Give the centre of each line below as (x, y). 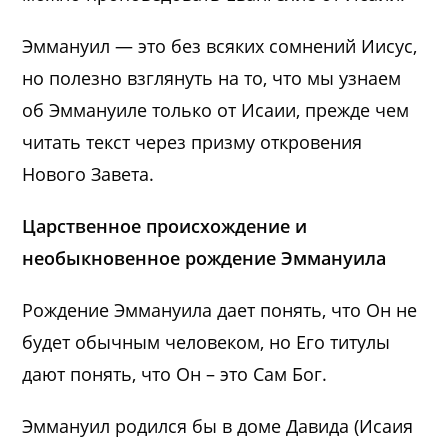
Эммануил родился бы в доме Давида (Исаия (218, 425)
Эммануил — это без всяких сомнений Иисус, (220, 45)
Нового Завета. (88, 173)
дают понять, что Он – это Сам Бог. (175, 373)
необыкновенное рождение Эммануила (204, 257)
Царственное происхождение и (165, 225)
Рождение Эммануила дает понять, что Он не (220, 309)
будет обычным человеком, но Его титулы (206, 341)
